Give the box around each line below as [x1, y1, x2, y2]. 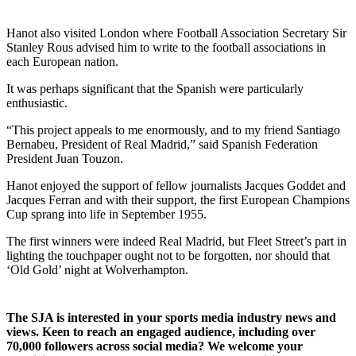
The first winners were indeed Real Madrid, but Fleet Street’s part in [6, 234, 346, 248]
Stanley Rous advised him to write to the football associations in [6, 40, 326, 54]
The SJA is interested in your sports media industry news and [6, 310, 336, 324]
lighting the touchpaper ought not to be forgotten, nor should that [6, 248, 330, 262]
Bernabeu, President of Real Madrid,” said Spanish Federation [6, 137, 318, 151]
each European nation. [6, 54, 118, 68]
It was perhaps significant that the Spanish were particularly [6, 81, 304, 95]
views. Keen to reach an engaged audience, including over [6, 324, 315, 339]
